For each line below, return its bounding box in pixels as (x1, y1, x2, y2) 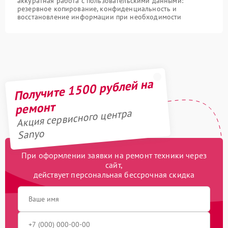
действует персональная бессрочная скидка (33, 169, 195, 180)
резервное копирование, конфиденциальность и (17, 4, 177, 13)
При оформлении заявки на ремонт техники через (21, 150, 207, 160)
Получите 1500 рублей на (13, 75, 154, 104)
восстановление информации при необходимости (17, 12, 182, 21)
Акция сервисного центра (15, 106, 132, 130)
